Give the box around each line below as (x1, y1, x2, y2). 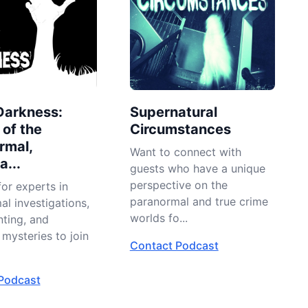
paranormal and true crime (129, 195, 268, 209)
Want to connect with (129, 145, 241, 159)
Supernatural (129, 104, 217, 121)
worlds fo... (129, 211, 188, 225)
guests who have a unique (129, 162, 265, 176)
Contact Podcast (129, 239, 219, 253)
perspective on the (129, 178, 228, 192)
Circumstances (129, 121, 231, 138)
